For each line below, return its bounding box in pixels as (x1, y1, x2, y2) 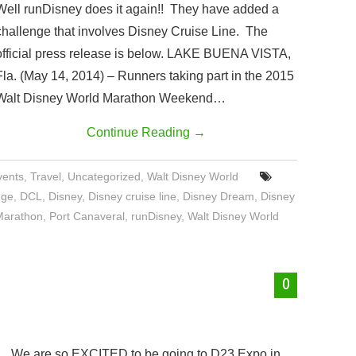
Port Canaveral (49, 210, 125, 222)
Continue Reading (87, 126, 193, 139)
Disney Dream (183, 190, 254, 203)
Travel (30, 170, 62, 183)
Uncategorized (68, 170, 141, 183)
